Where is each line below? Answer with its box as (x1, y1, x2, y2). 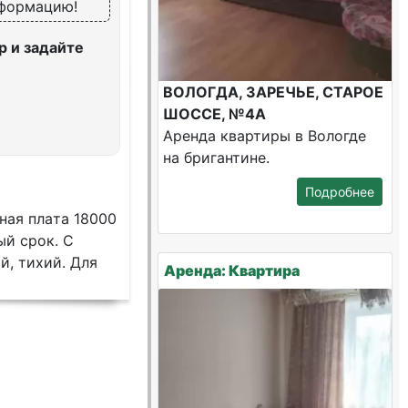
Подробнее (304, 184, 374, 199)
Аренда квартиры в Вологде (163, 127, 367, 145)
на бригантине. (163, 148, 270, 167)
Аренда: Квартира (164, 261, 301, 280)
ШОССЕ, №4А (163, 105, 267, 123)
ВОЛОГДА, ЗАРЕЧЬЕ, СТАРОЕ (163, 83, 384, 101)
